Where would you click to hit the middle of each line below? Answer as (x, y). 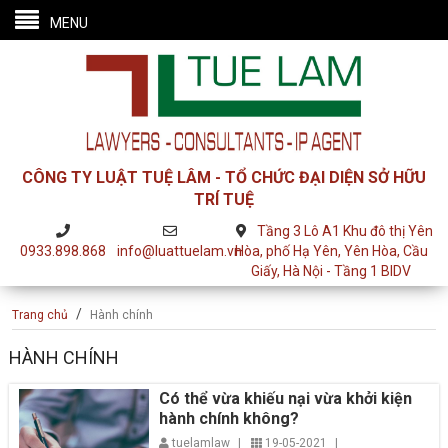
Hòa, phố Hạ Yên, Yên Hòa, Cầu (331, 250)
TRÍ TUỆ (224, 199)
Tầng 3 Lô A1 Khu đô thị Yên (345, 230)
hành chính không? (229, 418)
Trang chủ (40, 314)
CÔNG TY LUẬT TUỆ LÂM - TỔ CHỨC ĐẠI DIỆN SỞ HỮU (224, 177)
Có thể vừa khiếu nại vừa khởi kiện (286, 398)
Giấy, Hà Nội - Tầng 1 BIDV (331, 270)
